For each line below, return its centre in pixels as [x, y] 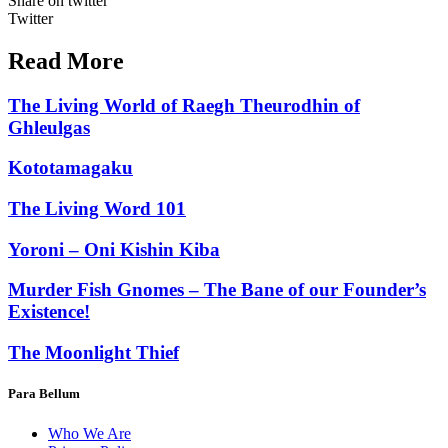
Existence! [49, 312]
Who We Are [89, 433]
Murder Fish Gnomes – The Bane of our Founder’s [217, 290]
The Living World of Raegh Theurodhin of [184, 105]
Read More [66, 60]
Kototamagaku [70, 168]
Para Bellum [44, 394]
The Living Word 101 [97, 209]
